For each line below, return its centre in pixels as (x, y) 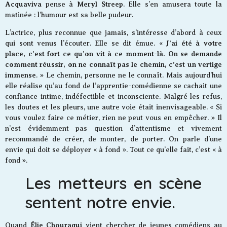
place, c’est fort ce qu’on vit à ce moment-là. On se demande (113, 54)
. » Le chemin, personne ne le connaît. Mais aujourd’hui (129, 75)
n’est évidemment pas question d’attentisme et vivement (113, 129)
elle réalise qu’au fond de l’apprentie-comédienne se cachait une (113, 86)
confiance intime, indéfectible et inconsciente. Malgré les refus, (113, 97)
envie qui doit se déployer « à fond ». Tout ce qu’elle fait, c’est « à (113, 150)
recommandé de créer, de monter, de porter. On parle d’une (113, 139)
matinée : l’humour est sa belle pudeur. (69, 15)
